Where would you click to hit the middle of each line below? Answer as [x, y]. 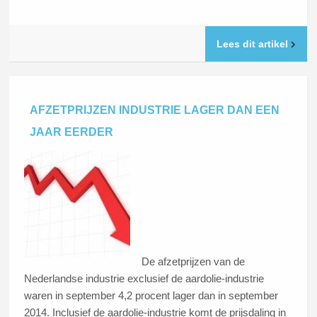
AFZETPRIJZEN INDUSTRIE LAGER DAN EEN [155, 110]
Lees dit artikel [253, 44]
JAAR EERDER [72, 132]
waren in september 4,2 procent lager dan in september [151, 296]
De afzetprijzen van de [193, 262]
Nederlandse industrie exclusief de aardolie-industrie [144, 279]
